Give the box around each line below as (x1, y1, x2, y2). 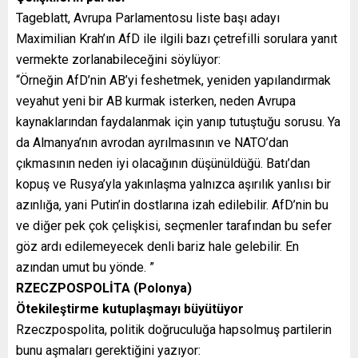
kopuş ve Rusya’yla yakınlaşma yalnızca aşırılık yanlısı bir (16, 176, 331, 192)
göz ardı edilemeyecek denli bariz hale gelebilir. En (16, 238, 299, 254)
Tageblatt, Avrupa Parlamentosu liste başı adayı (16, 10, 280, 26)
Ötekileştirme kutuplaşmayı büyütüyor (16, 300, 244, 316)
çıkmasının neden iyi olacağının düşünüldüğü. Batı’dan (16, 155, 310, 171)
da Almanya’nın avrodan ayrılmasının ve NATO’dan (16, 134, 288, 150)
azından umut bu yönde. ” (16, 259, 154, 275)
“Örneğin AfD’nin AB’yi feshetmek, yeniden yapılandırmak (16, 72, 331, 88)
